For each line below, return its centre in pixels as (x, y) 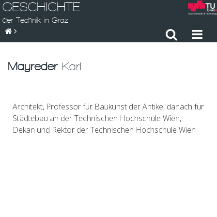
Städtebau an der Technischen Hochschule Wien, (97, 118)
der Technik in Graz (35, 20)
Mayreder (33, 66)
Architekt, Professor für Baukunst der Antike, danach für (108, 107)
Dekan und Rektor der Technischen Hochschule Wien (104, 130)
